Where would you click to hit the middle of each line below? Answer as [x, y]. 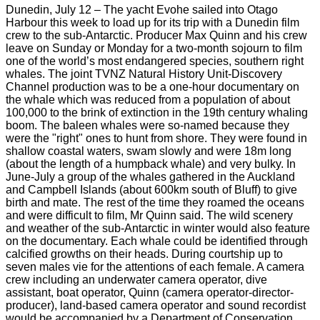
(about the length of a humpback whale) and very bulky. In [151, 164]
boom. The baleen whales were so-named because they [147, 125]
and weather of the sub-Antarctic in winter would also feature [158, 228]
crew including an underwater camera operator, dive [136, 280]
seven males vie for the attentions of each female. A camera [155, 267]
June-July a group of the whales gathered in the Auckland [150, 177]
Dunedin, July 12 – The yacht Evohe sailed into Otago [142, 10]
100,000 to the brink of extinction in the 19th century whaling [157, 112]
